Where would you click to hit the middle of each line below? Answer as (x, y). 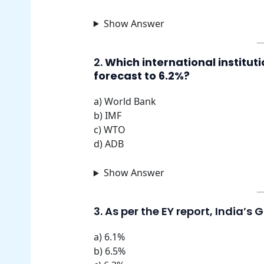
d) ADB (108, 143)
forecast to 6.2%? (141, 75)
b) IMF (107, 115)
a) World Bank (125, 101)
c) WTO (109, 129)
